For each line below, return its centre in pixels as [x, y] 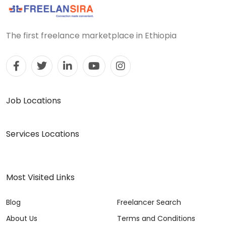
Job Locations [34, 100]
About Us [22, 218]
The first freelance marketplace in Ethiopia [91, 35]
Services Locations [43, 134]
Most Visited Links [40, 177]
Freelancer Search [149, 202]
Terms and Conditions [156, 218]
